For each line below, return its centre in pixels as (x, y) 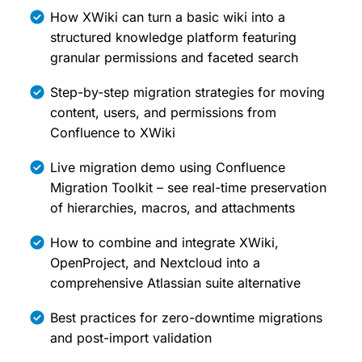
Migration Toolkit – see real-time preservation (188, 187)
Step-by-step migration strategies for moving (187, 92)
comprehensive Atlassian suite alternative (175, 283)
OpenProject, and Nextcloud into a (155, 263)
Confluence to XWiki (113, 133)
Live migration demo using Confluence (168, 167)
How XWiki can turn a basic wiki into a (168, 17)
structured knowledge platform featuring (173, 37)
